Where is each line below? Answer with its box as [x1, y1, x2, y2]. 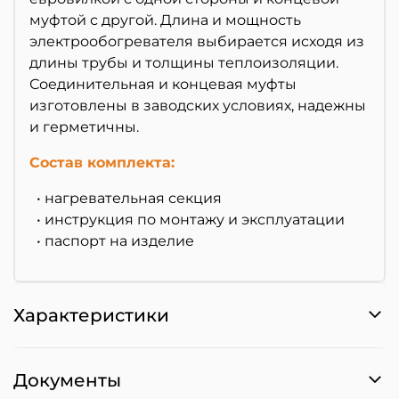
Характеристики [13, 305, 169, 327]
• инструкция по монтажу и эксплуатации [29, 211, 345, 229]
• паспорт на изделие [29, 232, 194, 250]
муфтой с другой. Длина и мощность [29, 12, 301, 29]
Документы [13, 369, 121, 391]
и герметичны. [29, 118, 139, 136]
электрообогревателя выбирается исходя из [29, 33, 364, 51]
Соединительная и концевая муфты [29, 76, 297, 94]
